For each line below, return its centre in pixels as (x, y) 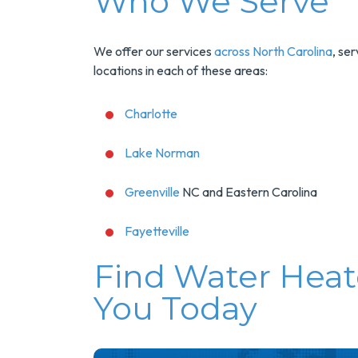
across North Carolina (273, 51)
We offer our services (154, 51)
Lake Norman (162, 153)
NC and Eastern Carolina (249, 192)
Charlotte (151, 113)
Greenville (152, 192)
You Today (175, 308)
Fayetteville (157, 231)
